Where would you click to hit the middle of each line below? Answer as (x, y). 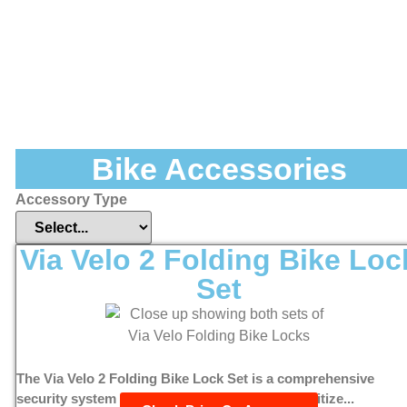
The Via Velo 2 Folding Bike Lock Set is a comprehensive (195, 378)
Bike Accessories (219, 169)
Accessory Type (71, 199)
